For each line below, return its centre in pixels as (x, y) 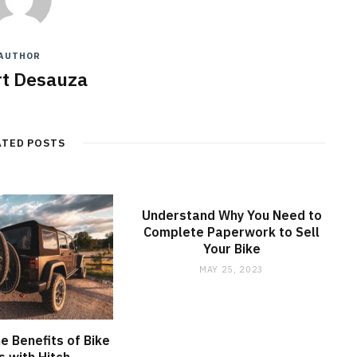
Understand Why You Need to (231, 215)
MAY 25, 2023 (232, 269)
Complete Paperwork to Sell (232, 231)
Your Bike (231, 248)
